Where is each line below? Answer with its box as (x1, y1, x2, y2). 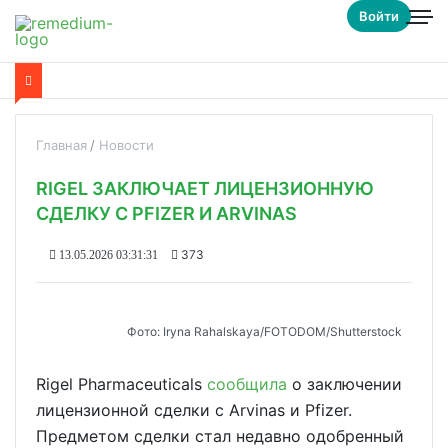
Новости (99, 137, 154, 153)
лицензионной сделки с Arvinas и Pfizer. (36, 400, 352, 420)
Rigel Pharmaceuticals (36, 374, 207, 394)
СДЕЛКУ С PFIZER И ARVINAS (36, 203, 297, 224)
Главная (36, 137, 87, 153)
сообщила (207, 374, 287, 394)
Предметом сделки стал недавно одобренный (36, 426, 404, 446)
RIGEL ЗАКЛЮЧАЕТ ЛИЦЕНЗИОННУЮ (36, 178, 374, 199)
